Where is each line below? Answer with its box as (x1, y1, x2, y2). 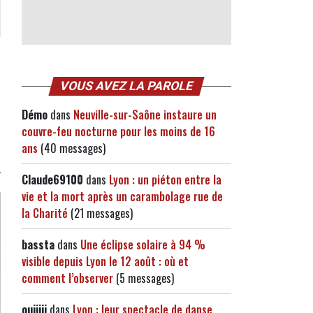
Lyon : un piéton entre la (109, 171, 221, 188)
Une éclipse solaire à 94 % (80, 236, 205, 253)
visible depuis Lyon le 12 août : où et (22, 253, 189, 270)
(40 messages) (38, 140, 105, 156)
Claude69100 (22, 171, 83, 188)
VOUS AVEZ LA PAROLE (58, 79, 195, 93)
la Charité (22, 205, 68, 221)
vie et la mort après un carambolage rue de (22, 188, 223, 205)
